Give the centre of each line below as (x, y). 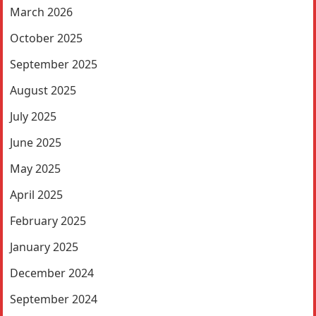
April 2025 (37, 194)
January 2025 (44, 247)
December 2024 (52, 273)
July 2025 (34, 116)
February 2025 (48, 220)
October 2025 (47, 38)
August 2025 (43, 90)
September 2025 (54, 64)
